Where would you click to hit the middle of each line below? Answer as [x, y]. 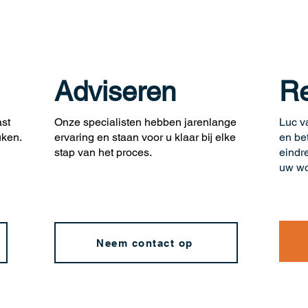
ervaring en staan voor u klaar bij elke [145, 137]
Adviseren [115, 91]
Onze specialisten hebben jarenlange [145, 122]
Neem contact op [145, 243]
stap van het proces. [103, 152]
